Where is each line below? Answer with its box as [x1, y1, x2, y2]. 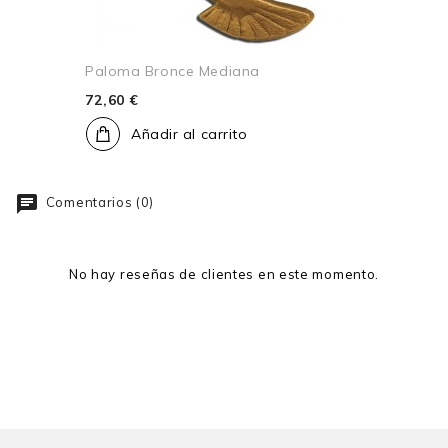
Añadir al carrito [131, 125, 248, 144]
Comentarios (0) [42, 194, 155, 211]
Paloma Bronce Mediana [85, 62, 260, 81]
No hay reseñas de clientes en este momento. [68, 266, 380, 283]
